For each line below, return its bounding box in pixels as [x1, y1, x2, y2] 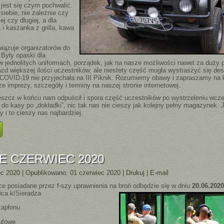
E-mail [150, 169, 169, 176]
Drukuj [126, 169, 147, 176]
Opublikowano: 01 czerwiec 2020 [25, 169, 121, 176]
